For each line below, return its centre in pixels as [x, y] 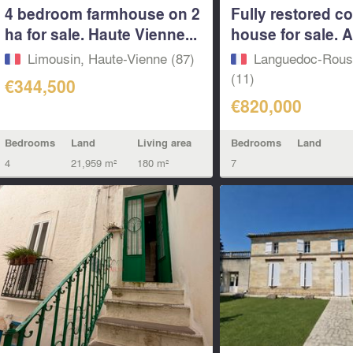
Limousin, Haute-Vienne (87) [111, 58]
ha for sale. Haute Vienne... [100, 33]
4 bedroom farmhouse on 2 [102, 13]
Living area [164, 142]
